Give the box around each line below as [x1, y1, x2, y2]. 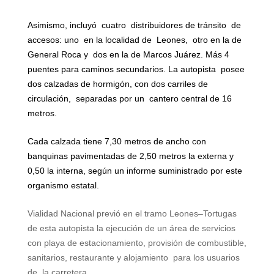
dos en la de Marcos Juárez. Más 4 [92, 50, 229, 60]
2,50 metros [139, 151, 186, 161]
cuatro [101, 20, 126, 31]
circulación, [27, 94, 71, 104]
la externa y [185, 151, 234, 161]
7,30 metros [104, 136, 151, 147]
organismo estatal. [27, 180, 99, 191]
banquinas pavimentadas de [27, 151, 139, 161]
